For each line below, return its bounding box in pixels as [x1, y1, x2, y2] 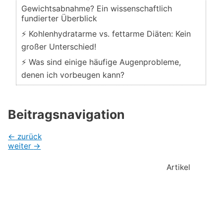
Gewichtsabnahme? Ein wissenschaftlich [21, 3, 172, 13]
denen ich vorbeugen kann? [21, 69, 124, 80]
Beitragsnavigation [8, 107, 125, 122]
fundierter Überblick [21, 13, 97, 23]
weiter [8, 141, 34, 151]
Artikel [166, 162, 190, 172]
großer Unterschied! [21, 41, 96, 52]
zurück [15, 132, 42, 142]
